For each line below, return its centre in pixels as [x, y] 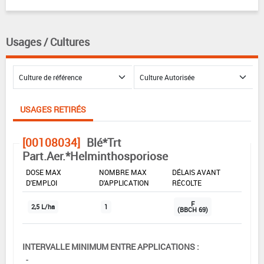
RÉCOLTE [187, 182]
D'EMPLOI [42, 182]
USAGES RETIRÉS [53, 109]
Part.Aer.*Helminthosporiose [95, 156]
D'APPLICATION [124, 182]
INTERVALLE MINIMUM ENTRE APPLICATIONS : [111, 246]
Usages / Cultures [48, 42]
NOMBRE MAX [123, 172]
